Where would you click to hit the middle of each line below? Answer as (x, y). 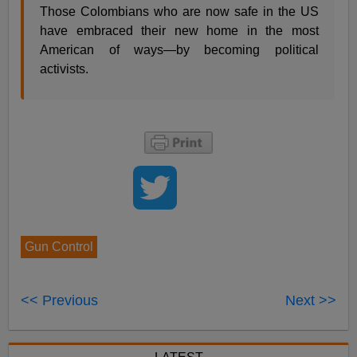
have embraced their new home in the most (179, 31)
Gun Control (59, 247)
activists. (65, 69)
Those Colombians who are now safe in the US (179, 12)
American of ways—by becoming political (179, 50)
